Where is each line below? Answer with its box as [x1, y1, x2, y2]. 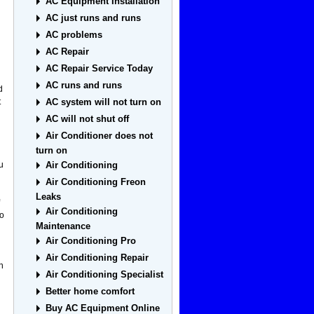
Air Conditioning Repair [46, 252, 149, 264]
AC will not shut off [46, 114, 130, 125]
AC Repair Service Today [46, 63, 153, 74]
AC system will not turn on [46, 97, 162, 108]
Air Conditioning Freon [46, 177, 146, 188]
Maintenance [36, 221, 91, 232]
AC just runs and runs [46, 13, 142, 24]
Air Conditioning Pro [46, 235, 137, 247]
